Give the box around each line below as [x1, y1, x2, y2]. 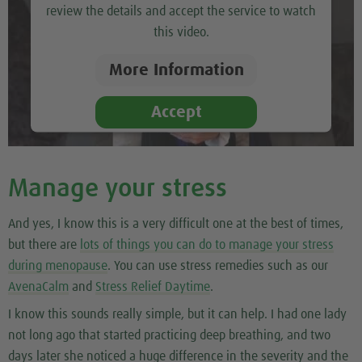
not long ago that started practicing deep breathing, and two [8, 329, 330, 343]
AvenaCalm [8, 280, 69, 294]
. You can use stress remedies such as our [107, 259, 328, 273]
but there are [8, 238, 80, 252]
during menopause [8, 259, 107, 273]
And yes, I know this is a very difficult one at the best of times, [8, 217, 343, 231]
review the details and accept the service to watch [46, 4, 316, 18]
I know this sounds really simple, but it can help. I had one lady [8, 308, 347, 322]
